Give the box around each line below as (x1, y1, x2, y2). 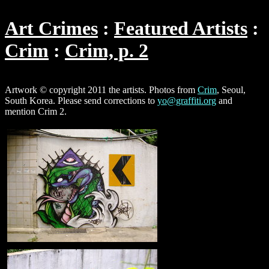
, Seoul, (217, 84, 246, 95)
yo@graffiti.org (157, 95, 216, 106)
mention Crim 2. (5, 106, 67, 116)
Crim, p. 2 (65, 40, 148, 62)
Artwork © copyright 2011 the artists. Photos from (5, 84, 198, 95)
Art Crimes (5, 17, 98, 40)
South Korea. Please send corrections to (5, 95, 157, 106)
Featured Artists (114, 17, 247, 40)
